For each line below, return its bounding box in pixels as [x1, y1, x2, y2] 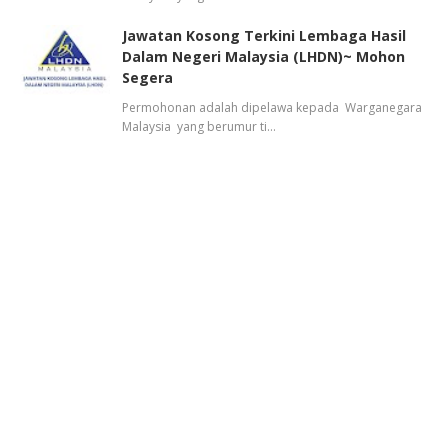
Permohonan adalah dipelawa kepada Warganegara [122, 99, 422, 116]
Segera [122, 68, 173, 87]
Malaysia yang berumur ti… [122, 118, 276, 135]
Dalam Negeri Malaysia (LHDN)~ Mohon [122, 47, 405, 66]
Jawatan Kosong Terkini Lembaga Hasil [122, 26, 406, 45]
